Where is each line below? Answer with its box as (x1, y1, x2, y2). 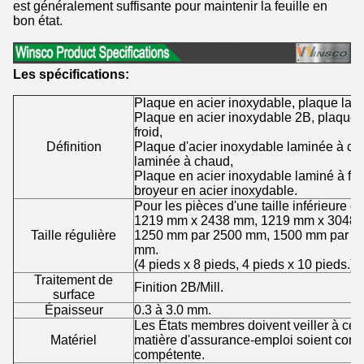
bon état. (13, 13, 63, 28)
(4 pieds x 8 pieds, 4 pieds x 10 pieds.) (134, 258, 354, 272)
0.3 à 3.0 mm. (134, 303, 211, 318)
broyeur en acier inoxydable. (134, 184, 297, 198)
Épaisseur (44, 303, 103, 318)
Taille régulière (31, 228, 116, 243)
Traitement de (34, 273, 113, 288)
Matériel (50, 333, 97, 348)
